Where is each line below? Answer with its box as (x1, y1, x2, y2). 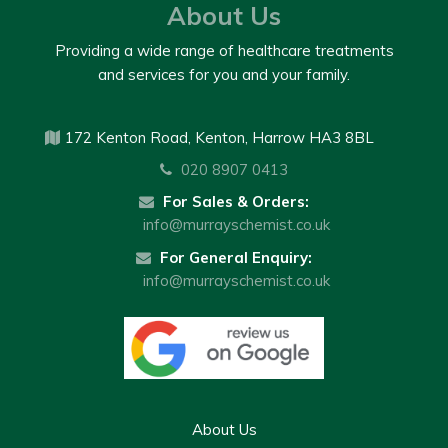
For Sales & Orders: (159, 192, 309, 212)
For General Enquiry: (156, 248, 312, 268)
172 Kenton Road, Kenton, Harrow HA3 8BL (65, 128, 374, 148)
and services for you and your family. (98, 65, 350, 85)
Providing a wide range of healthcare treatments (54, 41, 394, 61)
